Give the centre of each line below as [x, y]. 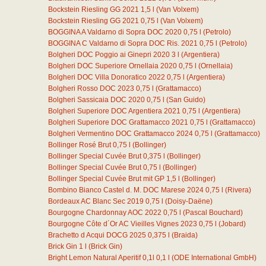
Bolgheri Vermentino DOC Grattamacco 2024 [121, 134]
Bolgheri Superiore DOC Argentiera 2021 [114, 111]
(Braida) [185, 235]
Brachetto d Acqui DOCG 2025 [97, 235]
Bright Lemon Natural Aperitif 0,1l [101, 258]
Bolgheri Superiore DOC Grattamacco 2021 [118, 122]
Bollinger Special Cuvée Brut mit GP [106, 179]
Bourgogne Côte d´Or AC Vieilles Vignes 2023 [123, 224]
